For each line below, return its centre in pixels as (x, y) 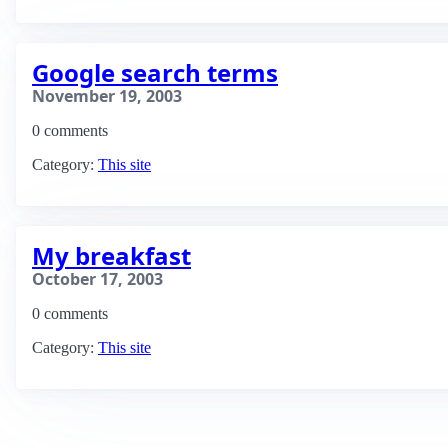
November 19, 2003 (107, 96)
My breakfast (111, 255)
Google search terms (155, 72)
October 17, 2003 (97, 279)
